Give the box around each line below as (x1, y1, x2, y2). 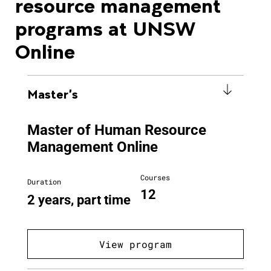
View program (99, 237, 172, 250)
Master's (27, 87, 78, 101)
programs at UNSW (15, 16, 195, 40)
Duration (27, 177, 61, 186)
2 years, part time (27, 192, 131, 207)
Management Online (27, 139, 158, 155)
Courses (140, 172, 170, 182)
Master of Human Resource (27, 122, 206, 139)
